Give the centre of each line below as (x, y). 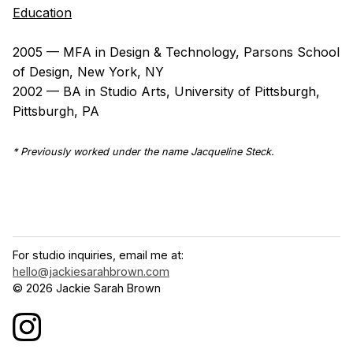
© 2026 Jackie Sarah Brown (87, 288)
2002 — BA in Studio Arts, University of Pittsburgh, (166, 91)
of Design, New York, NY (88, 71)
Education (42, 12)
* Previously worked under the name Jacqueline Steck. (143, 151)
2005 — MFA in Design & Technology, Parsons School (176, 52)
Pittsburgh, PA (56, 111)
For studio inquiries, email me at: (98, 255)
